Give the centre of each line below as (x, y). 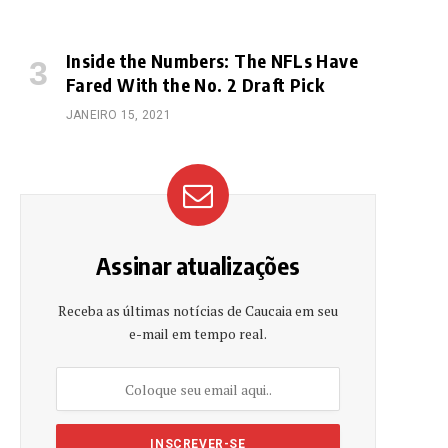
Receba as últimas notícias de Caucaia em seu (198, 311)
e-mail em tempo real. (198, 334)
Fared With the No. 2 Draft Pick (195, 85)
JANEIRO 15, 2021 (118, 115)
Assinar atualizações (198, 265)
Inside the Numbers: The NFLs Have (212, 61)
